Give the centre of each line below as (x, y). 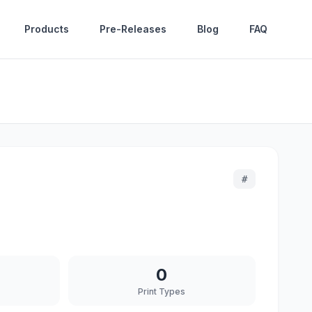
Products (47, 29)
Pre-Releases (133, 29)
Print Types (162, 291)
